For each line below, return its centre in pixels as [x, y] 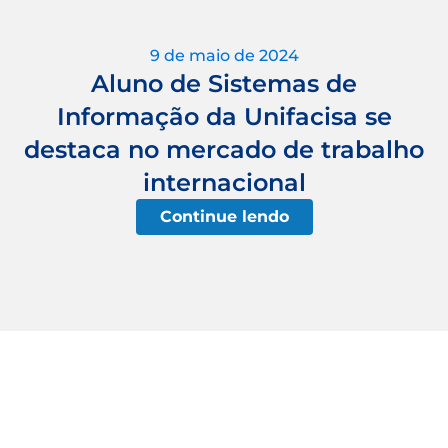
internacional [224, 182]
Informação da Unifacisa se [224, 116]
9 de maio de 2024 [224, 55]
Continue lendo [224, 216]
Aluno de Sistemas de [224, 83]
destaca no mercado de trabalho [224, 149]
